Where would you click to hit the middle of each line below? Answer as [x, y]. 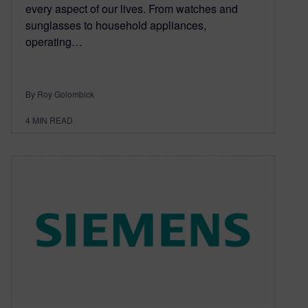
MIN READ [53, 120]
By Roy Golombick [60, 94]
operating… [54, 42]
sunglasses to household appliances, [116, 25]
